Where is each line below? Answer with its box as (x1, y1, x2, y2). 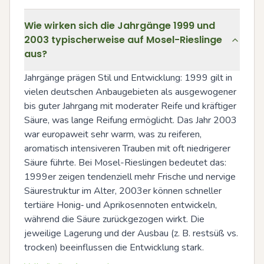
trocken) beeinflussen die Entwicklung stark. (24, 240, 204, 254)
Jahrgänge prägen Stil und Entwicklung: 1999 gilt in (24, 71, 232, 84)
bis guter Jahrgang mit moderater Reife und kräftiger (24, 99, 236, 113)
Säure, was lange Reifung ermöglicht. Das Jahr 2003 (24, 113, 237, 127)
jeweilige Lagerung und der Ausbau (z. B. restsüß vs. (24, 226, 238, 240)
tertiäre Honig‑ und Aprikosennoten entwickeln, (24, 198, 217, 212)
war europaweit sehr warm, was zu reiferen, (24, 127, 202, 141)
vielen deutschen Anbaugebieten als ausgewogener (24, 85, 236, 98)
